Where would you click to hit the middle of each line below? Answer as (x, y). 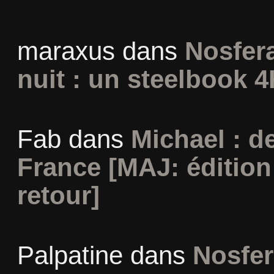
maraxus (66, 51)
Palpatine (70, 256)
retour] (58, 195)
